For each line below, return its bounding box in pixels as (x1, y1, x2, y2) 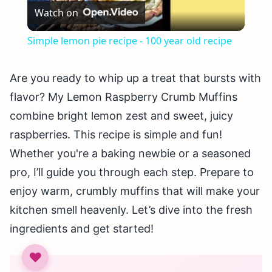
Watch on (34, 6, 78, 20)
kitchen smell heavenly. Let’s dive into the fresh (10, 203, 253, 217)
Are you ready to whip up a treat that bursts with (10, 72, 261, 85)
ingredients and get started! (10, 222, 154, 236)
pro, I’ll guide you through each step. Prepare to (10, 166, 254, 179)
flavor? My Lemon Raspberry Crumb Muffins (10, 90, 237, 104)
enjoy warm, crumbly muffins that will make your (10, 185, 260, 198)
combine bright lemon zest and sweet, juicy (10, 109, 233, 123)
